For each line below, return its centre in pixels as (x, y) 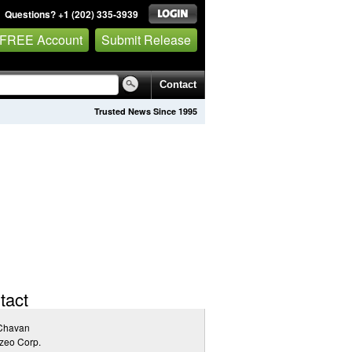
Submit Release (146, 39)
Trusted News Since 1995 (146, 111)
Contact (178, 84)
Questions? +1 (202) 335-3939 (71, 14)
